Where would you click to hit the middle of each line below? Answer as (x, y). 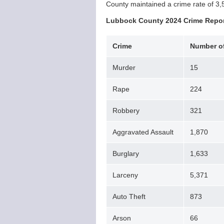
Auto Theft (130, 196)
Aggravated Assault (144, 132)
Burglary (126, 153)
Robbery (127, 110)
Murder (124, 67)
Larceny (125, 175)
